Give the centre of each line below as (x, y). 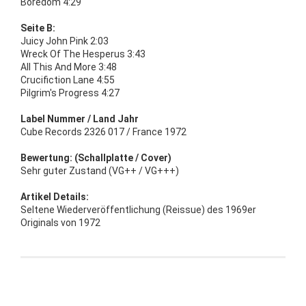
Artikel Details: (55, 196)
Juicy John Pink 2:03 (65, 41)
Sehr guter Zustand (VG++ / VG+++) (100, 170)
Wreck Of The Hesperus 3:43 (83, 54)
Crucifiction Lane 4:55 (68, 80)
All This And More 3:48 (69, 67)
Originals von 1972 (60, 222)
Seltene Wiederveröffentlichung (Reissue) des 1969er (138, 209)
